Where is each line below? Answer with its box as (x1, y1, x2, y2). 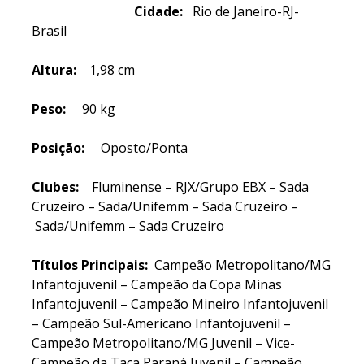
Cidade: (134, 2, 193, 20)
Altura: (32, 61, 76, 79)
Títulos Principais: (32, 256, 154, 274)
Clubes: (32, 178, 79, 196)
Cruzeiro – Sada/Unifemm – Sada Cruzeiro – (32, 197, 298, 215)
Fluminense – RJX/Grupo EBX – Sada (79, 178, 309, 196)
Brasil (32, 22, 67, 40)
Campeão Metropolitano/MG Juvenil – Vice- (32, 334, 295, 352)
